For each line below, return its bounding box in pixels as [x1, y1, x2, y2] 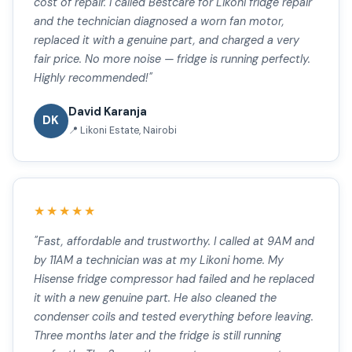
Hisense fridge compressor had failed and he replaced [33, 272, 314, 287]
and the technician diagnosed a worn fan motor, [33, 13, 284, 28]
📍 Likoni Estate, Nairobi [68, 124, 177, 137]
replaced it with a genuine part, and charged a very [33, 32, 299, 47]
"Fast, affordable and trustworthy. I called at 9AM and [33, 234, 314, 249]
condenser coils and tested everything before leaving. [33, 310, 313, 324]
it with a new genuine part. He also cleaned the [33, 291, 277, 306]
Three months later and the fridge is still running [33, 328, 281, 343]
